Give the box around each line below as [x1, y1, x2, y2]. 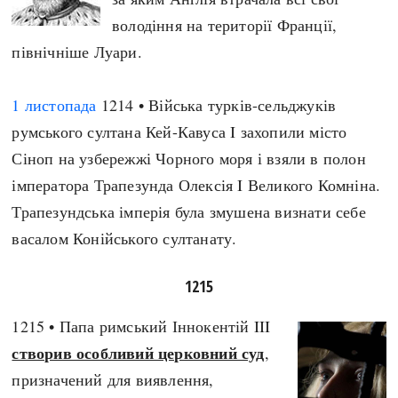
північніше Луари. [12, 41, 142, 62]
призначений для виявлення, [12, 369, 214, 390]
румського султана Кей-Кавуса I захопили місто [12, 121, 347, 142]
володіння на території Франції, [112, 14, 338, 36]
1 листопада [12, 94, 97, 115]
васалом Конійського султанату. [12, 227, 237, 249]
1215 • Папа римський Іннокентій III [12, 315, 271, 337]
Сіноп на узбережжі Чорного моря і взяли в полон [12, 147, 366, 169]
